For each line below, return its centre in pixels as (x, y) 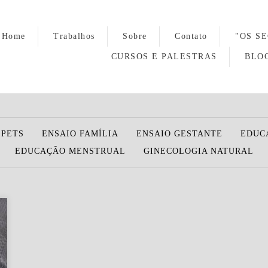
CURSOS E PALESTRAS (164, 56)
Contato (191, 36)
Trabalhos (74, 36)
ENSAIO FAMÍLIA (80, 133)
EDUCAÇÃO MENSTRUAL (70, 151)
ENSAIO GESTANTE (179, 133)
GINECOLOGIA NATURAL (198, 151)
